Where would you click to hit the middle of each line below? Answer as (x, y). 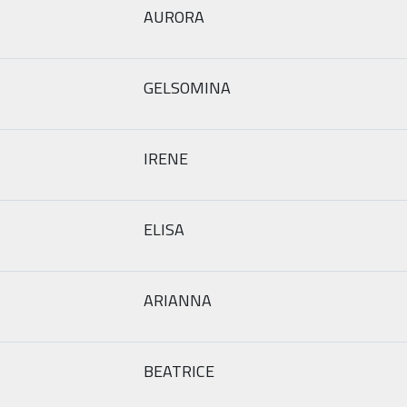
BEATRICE (179, 371)
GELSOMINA (187, 87)
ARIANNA (178, 300)
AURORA (174, 16)
